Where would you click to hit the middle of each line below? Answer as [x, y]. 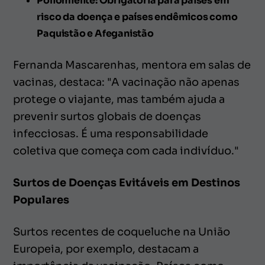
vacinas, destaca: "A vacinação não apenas [126, 82]
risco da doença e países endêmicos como [137, 17]
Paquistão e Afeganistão [95, 33]
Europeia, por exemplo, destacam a [106, 249]
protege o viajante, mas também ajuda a [119, 99]
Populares [41, 200]
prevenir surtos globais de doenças [107, 116]
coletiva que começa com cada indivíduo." [126, 151]
